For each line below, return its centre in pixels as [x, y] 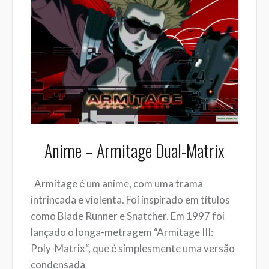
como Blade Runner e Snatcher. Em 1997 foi [127, 216]
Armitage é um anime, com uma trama [116, 183]
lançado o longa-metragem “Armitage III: [122, 232]
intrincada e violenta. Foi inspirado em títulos [130, 199]
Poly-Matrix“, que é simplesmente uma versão [132, 248]
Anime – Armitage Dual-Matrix [134, 151]
